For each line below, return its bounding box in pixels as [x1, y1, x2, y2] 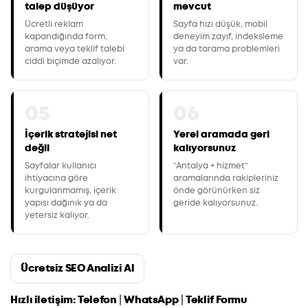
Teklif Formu [186, 292, 247, 307]
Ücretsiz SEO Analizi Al [21, 261, 135, 275]
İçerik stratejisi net [25, 127, 117, 141]
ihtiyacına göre [25, 172, 88, 184]
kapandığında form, [25, 30, 107, 42]
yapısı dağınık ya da [25, 197, 107, 208]
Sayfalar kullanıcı [25, 159, 96, 171]
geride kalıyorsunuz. [173, 197, 258, 208]
